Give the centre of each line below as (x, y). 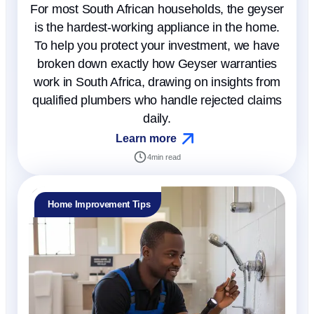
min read (166, 157)
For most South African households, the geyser (157, 9)
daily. (157, 119)
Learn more (146, 139)
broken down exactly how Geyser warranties (157, 64)
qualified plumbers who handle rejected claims (157, 101)
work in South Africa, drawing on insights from (157, 82)
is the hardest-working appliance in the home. (157, 28)
